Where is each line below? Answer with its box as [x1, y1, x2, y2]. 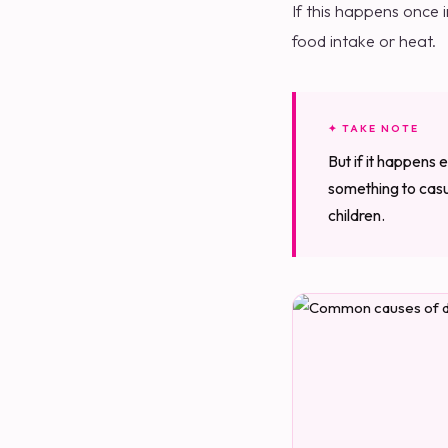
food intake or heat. [292, 31, 436, 51]
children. [328, 205, 385, 225]
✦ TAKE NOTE [328, 122, 419, 135]
